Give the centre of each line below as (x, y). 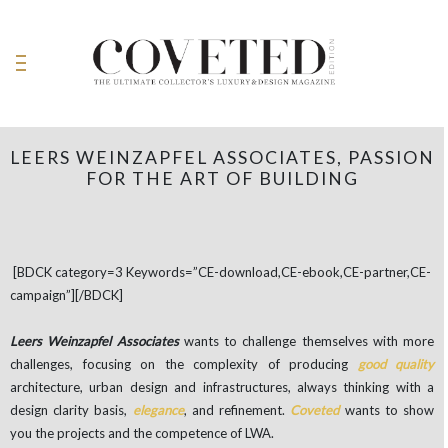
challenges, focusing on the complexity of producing (184, 363)
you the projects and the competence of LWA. (142, 432)
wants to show (387, 409)
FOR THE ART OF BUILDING (222, 178)
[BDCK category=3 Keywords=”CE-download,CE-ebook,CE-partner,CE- (222, 271)
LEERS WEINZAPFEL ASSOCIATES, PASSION (222, 157)
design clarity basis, (71, 409)
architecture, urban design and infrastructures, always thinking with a (222, 386)
